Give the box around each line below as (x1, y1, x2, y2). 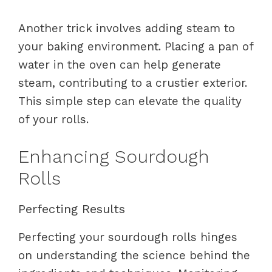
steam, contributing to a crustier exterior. (18, 75, 247, 90)
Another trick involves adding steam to (18, 21, 235, 35)
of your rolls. (18, 112, 89, 126)
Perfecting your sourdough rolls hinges (18, 230, 237, 244)
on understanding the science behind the (18, 248, 250, 262)
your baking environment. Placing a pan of (18, 39, 253, 53)
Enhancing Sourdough (18, 146, 209, 167)
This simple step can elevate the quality (18, 93, 242, 108)
